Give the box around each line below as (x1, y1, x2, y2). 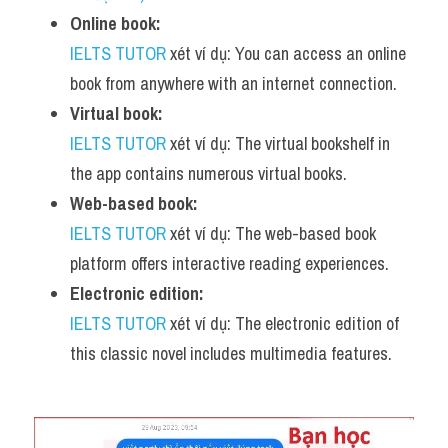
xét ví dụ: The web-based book (166, 221, 376, 246)
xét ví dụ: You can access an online (166, 41, 406, 66)
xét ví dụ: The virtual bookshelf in (166, 131, 390, 156)
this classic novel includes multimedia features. (70, 341, 392, 366)
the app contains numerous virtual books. (70, 161, 347, 186)
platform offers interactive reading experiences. (70, 251, 389, 276)
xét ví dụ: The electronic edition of (166, 311, 399, 336)
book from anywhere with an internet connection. (70, 71, 397, 96)
